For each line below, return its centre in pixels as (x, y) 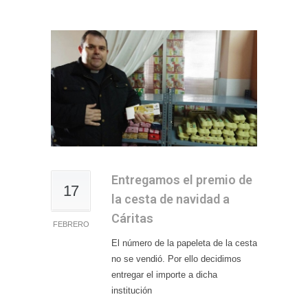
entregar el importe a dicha (164, 274)
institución (132, 290)
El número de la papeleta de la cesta (184, 243)
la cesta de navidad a (170, 199)
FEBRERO (71, 224)
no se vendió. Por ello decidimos (176, 258)
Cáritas (132, 218)
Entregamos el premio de (182, 179)
